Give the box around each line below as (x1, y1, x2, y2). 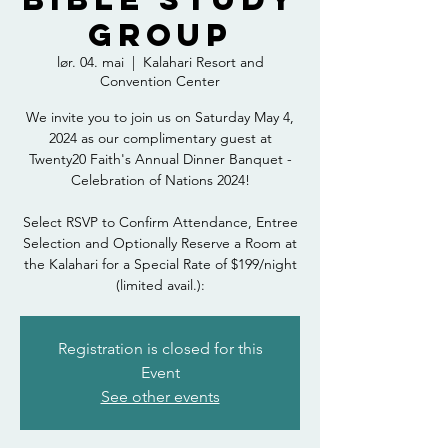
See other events (100, 387, 220, 406)
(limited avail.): (115, 276, 205, 294)
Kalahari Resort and (142, 53, 264, 71)
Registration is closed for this (57, 339, 263, 358)
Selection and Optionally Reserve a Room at (23, 234, 297, 252)
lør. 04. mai (56, 53, 124, 71)
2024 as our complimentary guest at (48, 129, 272, 147)
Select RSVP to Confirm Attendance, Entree (22, 213, 298, 231)
